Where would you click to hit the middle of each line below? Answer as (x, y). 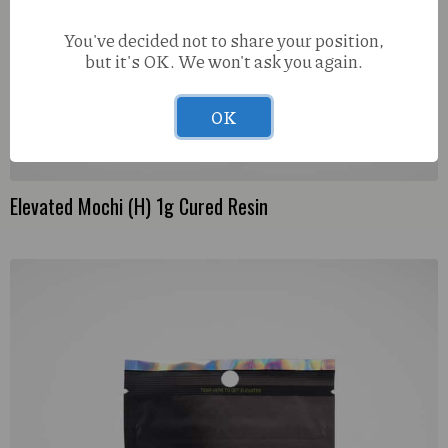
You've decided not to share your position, (224, 39)
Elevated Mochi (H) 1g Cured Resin (139, 205)
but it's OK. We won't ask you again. (224, 60)
